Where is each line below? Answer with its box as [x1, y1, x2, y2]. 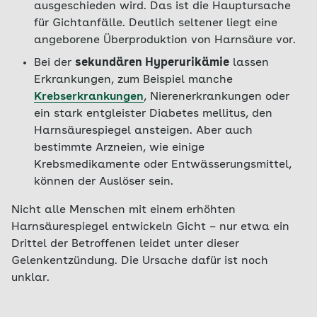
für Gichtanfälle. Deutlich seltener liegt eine [34, 18, 277, 29]
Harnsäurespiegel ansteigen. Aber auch [34, 125, 253, 137]
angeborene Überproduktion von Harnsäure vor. [34, 35, 296, 46]
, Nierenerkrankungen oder [144, 91, 289, 103]
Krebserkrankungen [34, 91, 144, 103]
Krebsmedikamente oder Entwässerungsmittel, [34, 159, 292, 171]
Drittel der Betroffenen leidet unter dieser [11, 238, 239, 250]
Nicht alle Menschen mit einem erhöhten [11, 204, 236, 216]
